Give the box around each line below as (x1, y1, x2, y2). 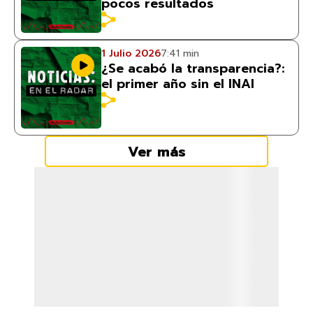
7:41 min (161, 46, 199, 61)
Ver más (127, 140, 186, 162)
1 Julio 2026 (101, 46, 161, 61)
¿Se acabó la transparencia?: (101, 59, 284, 78)
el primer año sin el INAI (101, 74, 254, 94)
